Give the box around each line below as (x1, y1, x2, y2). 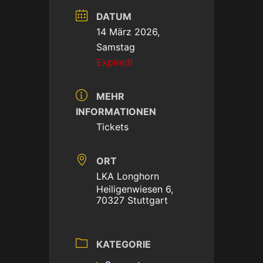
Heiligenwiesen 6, (96, 183, 173, 195)
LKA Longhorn (96, 170, 159, 182)
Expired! (96, 56, 133, 68)
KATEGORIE (96, 238, 151, 250)
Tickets (96, 121, 129, 133)
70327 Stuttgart (96, 194, 168, 206)
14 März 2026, (96, 26, 160, 38)
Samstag (96, 41, 135, 53)
